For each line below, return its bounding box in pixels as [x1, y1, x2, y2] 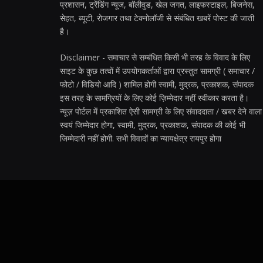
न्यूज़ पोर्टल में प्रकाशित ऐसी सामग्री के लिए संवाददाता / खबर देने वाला [60, 106, 262, 117]
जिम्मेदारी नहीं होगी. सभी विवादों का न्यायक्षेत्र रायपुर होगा [60, 133, 221, 144]
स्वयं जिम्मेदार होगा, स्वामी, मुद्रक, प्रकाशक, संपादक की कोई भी [60, 119, 245, 131]
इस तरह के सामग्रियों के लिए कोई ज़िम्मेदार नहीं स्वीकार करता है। [60, 92, 249, 104]
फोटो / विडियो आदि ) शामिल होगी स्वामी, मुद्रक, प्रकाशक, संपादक [60, 79, 254, 90]
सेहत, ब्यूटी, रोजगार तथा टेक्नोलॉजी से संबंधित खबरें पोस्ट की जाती [60, 12, 254, 24]
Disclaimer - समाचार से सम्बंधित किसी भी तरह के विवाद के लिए [60, 52, 250, 63]
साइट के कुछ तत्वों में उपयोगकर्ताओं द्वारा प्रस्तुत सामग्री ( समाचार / [60, 65, 255, 77]
